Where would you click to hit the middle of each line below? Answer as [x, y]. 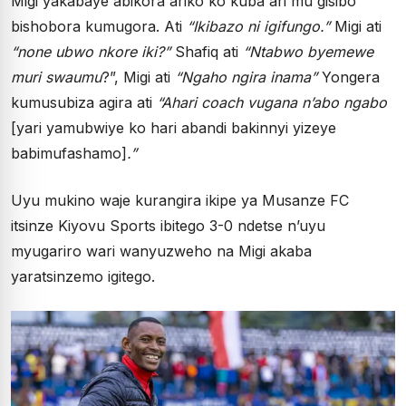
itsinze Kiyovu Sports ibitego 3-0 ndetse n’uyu [168, 226]
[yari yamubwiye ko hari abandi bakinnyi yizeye [174, 128]
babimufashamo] [69, 153]
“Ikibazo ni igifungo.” [258, 26]
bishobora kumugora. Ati [99, 26]
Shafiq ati [207, 52]
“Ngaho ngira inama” [246, 77]
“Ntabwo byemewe [308, 52]
